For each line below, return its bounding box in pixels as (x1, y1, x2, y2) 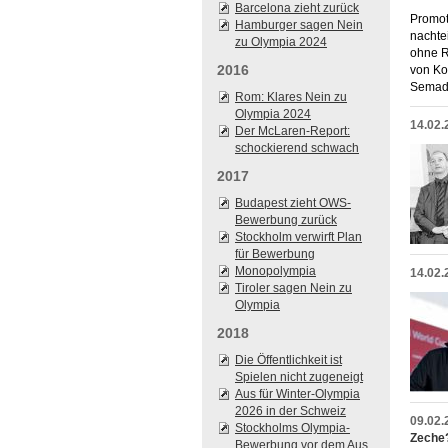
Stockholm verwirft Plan (235, 230, 362, 244)
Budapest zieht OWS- (235, 196, 351, 210)
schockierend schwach (235, 141, 359, 155)
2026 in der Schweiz (235, 404, 346, 418)
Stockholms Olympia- (235, 421, 350, 435)
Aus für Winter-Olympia (235, 387, 360, 401)
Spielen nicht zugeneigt (235, 370, 363, 384)
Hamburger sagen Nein (235, 18, 363, 32)
